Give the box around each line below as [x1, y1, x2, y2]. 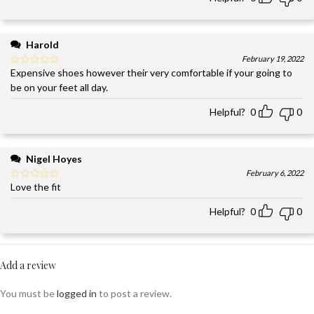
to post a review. [97, 287, 172, 299]
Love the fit [11, 180, 61, 193]
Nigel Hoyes [26, 152, 82, 165]
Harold [26, 38, 59, 50]
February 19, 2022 [242, 53, 303, 63]
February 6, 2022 [246, 168, 303, 177]
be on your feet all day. [11, 81, 108, 93]
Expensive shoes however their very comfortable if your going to [11, 66, 292, 78]
